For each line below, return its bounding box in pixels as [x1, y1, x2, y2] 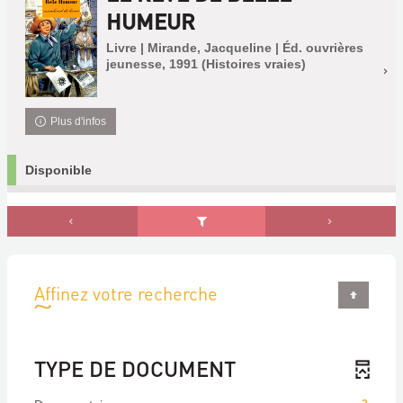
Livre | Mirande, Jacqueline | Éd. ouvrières [106, 40, 363, 55]
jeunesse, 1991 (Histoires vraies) [106, 57, 306, 71]
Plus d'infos [50, 115, 107, 129]
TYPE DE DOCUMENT [34, 354, 236, 383]
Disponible [25, 163, 92, 178]
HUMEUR [106, 7, 195, 35]
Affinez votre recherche [34, 282, 218, 306]
